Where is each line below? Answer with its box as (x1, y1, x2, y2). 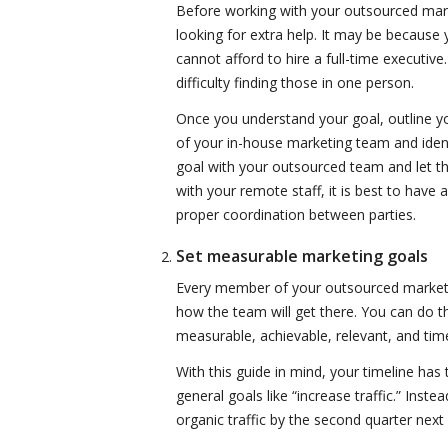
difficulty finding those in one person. (176, 72, 414, 92)
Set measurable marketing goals (176, 244, 428, 267)
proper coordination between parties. (176, 204, 416, 224)
